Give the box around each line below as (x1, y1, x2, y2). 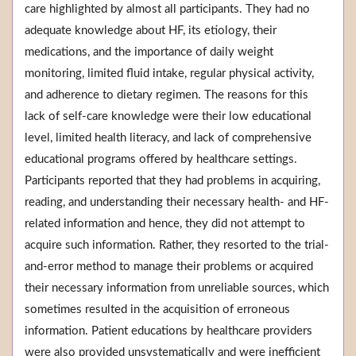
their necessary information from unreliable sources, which (25, 282, 329, 295)
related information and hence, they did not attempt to (25, 218, 305, 230)
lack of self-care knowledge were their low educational (25, 110, 311, 123)
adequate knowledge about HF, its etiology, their (25, 25, 277, 37)
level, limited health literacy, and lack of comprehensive (25, 132, 311, 145)
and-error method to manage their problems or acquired (25, 261, 313, 273)
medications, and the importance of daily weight (25, 46, 273, 59)
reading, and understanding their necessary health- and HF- (25, 196, 329, 209)
